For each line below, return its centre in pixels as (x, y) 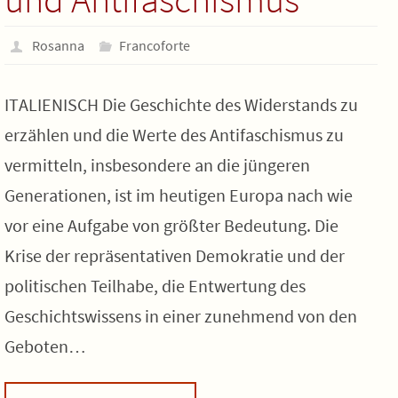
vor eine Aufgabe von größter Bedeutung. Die (171, 225)
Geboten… (45, 346)
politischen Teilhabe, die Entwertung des (155, 286)
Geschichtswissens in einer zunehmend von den (181, 316)
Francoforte (155, 45)
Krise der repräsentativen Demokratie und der (175, 255)
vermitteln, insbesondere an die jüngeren (157, 165)
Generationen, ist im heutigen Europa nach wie (179, 195)
